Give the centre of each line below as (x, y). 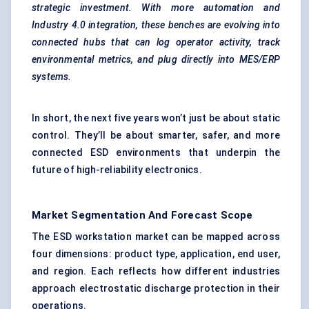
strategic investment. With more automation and (156, 8)
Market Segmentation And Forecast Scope (142, 216)
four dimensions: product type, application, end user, (156, 254)
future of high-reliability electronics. (117, 170)
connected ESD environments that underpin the (156, 153)
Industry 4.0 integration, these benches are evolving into (156, 25)
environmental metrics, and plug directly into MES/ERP (156, 60)
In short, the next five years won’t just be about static (156, 118)
